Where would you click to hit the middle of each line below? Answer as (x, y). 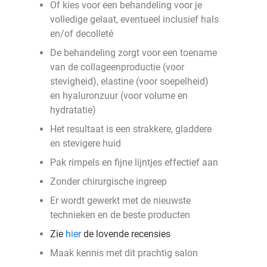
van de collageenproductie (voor (117, 67)
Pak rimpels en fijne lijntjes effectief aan (134, 162)
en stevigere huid (86, 143)
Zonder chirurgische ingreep (108, 181)
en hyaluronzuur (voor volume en (119, 96)
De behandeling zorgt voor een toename (133, 53)
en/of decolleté (82, 34)
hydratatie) (73, 110)
